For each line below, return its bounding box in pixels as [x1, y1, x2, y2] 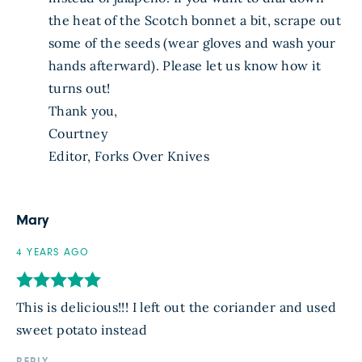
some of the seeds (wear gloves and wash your [48, 35, 336, 52]
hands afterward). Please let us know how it [48, 57, 322, 74]
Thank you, [48, 103, 118, 120]
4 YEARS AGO [16, 247, 90, 259]
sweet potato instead [16, 322, 148, 339]
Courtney [48, 125, 107, 142]
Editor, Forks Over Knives [48, 148, 209, 165]
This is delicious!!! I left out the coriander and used [16, 299, 337, 316]
